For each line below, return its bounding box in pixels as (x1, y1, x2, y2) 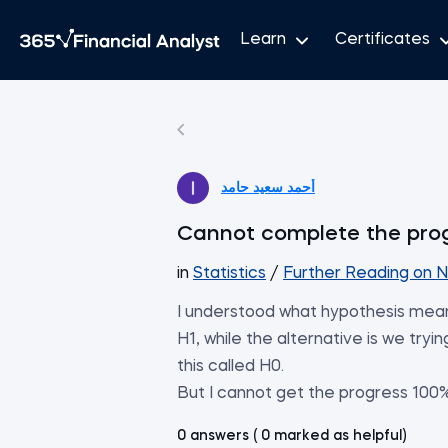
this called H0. (177, 359, 284, 375)
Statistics (193, 266, 266, 282)
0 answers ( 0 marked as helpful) (177, 429, 406, 443)
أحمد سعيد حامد (221, 181, 315, 195)
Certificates (335, 31, 430, 48)
